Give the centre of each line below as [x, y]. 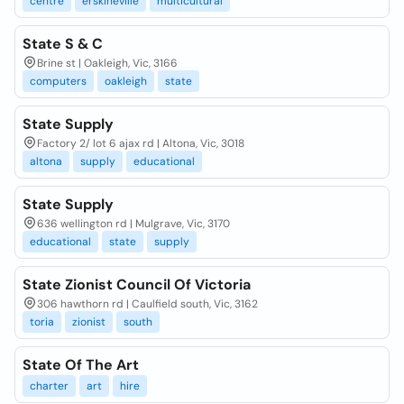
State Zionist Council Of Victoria [137, 285]
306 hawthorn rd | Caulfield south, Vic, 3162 [147, 304]
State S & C [63, 44]
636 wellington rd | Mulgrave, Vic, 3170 [133, 224]
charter [49, 386]
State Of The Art [81, 365]
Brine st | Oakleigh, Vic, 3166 [107, 63]
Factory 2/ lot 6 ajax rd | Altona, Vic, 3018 [141, 143]
